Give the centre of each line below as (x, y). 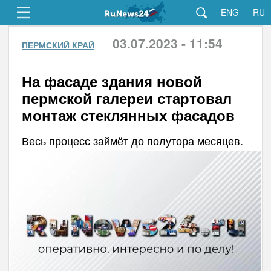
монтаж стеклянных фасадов (128, 115)
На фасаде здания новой (112, 81)
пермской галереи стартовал (126, 98)
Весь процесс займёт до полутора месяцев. (132, 140)
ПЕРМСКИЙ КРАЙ (58, 45)
